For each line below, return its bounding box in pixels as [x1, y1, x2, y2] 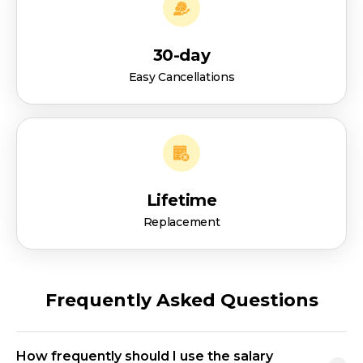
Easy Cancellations [128, 70, 235, 85]
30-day [152, 45, 211, 66]
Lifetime [146, 190, 217, 211]
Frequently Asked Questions [45, 289, 318, 312]
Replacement [143, 215, 220, 230]
